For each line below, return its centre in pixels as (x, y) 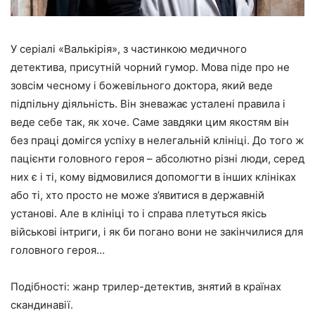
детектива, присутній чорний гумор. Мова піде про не (150, 67)
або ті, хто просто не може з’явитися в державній (137, 195)
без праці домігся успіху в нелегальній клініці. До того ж (157, 141)
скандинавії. (42, 305)
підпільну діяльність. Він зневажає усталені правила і (148, 104)
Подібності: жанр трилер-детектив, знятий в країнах (146, 287)
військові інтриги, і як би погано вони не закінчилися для (157, 232)
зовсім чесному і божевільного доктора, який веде (142, 86)
